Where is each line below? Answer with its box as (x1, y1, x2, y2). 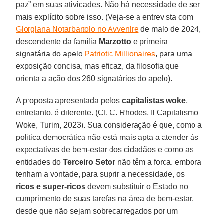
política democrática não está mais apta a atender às (16, 133, 199, 141)
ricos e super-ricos (16, 182, 86, 191)
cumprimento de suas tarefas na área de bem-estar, (16, 194, 194, 203)
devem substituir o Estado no (85, 182, 189, 191)
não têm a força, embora (115, 157, 202, 166)
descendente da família (16, 37, 99, 46)
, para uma (155, 49, 192, 58)
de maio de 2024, (138, 25, 201, 33)
